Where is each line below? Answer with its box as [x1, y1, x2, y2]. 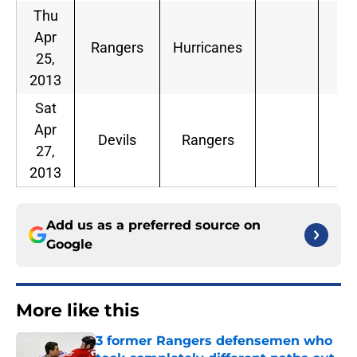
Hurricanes [173, 39, 242, 57]
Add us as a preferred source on [46, 218, 261, 233]
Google [46, 237, 92, 253]
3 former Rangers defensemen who [96, 333, 332, 349]
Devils [98, 131, 136, 149]
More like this [16, 300, 139, 322]
